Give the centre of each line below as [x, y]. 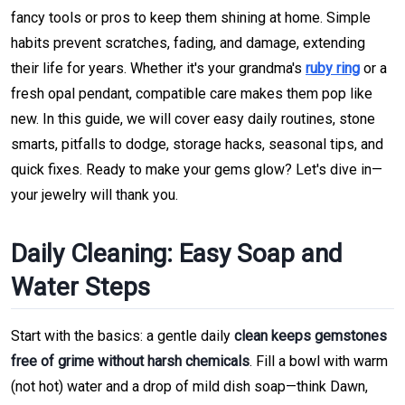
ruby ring [333, 68]
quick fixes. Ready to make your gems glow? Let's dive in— [197, 169]
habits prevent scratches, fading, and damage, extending [188, 42]
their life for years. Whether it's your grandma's [158, 68]
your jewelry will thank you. [94, 194]
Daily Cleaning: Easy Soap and [177, 253]
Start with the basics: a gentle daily [122, 336]
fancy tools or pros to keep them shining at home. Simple [191, 17]
